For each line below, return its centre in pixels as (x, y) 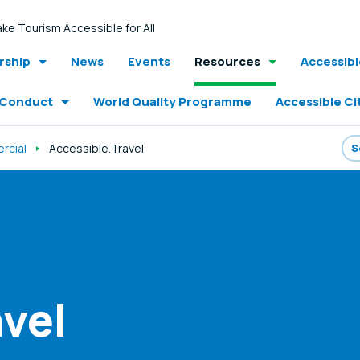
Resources (227, 61)
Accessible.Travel (96, 148)
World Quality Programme (172, 102)
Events (149, 61)
